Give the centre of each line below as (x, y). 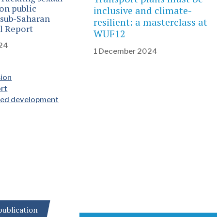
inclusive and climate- (142, 10)
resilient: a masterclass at (150, 22)
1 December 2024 (125, 51)
